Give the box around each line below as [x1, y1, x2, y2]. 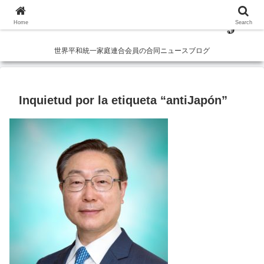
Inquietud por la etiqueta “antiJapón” [19, 94, 227, 107]
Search [235, 19, 252, 25]
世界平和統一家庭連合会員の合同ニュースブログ [54, 46, 210, 55]
